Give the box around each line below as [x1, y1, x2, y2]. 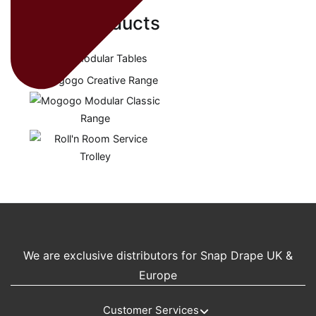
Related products [11, 11, 160, 34]
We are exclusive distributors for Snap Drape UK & [23, 248, 293, 262]
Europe [139, 267, 177, 282]
